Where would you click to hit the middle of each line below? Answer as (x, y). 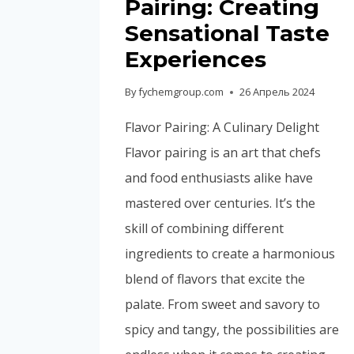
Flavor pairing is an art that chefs (223, 153)
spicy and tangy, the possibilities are (232, 330)
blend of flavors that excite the (215, 279)
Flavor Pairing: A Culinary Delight (222, 128)
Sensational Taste (227, 33)
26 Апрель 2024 (277, 92)
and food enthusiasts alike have (219, 178)
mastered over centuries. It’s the (220, 203)
